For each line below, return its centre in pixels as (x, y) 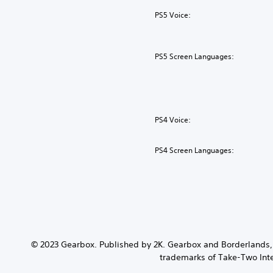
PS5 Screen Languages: (195, 56)
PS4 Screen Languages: (195, 150)
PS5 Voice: (173, 15)
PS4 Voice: (173, 119)
